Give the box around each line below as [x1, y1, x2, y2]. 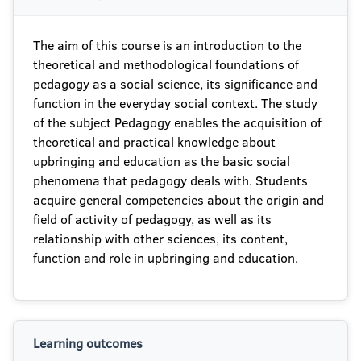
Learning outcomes [33, 334, 143, 352]
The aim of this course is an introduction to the [33, 36, 301, 54]
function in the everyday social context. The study [33, 94, 317, 112]
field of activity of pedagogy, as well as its [33, 210, 272, 228]
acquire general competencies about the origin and [33, 191, 324, 209]
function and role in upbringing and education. [33, 249, 298, 267]
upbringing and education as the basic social [33, 152, 290, 170]
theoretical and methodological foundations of [33, 56, 299, 73]
